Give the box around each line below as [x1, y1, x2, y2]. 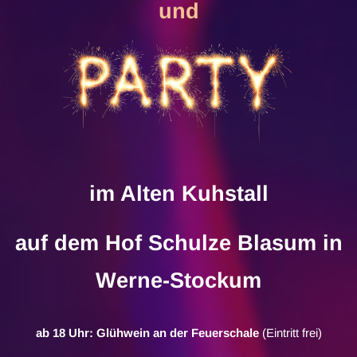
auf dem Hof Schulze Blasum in [14, 229, 343, 255]
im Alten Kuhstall [88, 180, 269, 206]
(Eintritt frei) [258, 325, 322, 339]
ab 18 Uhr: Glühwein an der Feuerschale [35, 325, 259, 339]
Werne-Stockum [96, 267, 261, 292]
